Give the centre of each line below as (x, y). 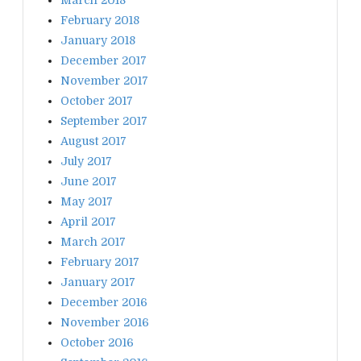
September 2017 (104, 120)
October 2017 (97, 100)
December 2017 (104, 60)
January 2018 (98, 40)
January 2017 (98, 282)
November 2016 (105, 322)
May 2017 (87, 201)
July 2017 (86, 161)
